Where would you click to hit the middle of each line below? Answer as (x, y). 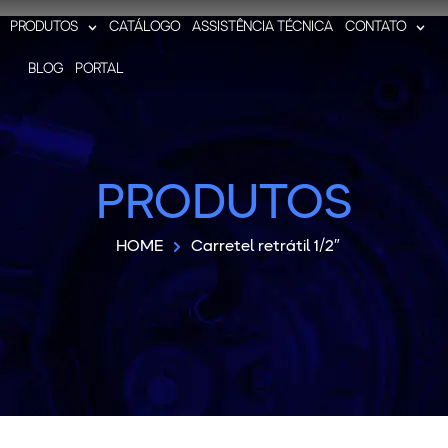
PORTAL (99, 69)
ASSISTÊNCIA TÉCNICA (263, 27)
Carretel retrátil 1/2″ (265, 247)
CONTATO (376, 27)
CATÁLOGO (145, 27)
